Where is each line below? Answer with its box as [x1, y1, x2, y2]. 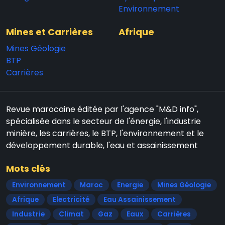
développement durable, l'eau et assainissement [6, 139, 198, 151]
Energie [117, 180, 143, 190]
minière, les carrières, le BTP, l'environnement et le [6, 127, 204, 139]
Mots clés [6, 162, 50, 175]
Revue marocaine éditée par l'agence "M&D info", [6, 103, 198, 115]
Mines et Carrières [6, 25, 93, 38]
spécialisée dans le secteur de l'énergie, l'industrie [6, 115, 201, 127]
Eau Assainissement [103, 194, 176, 204]
